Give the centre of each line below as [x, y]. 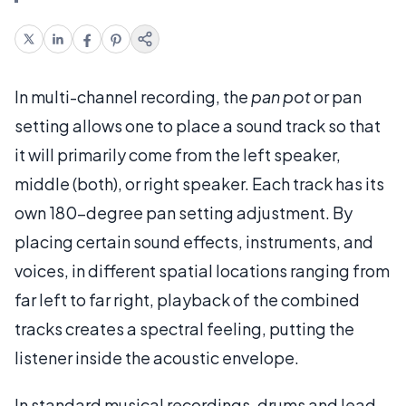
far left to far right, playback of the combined [187, 299]
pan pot [281, 96]
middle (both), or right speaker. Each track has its [199, 183]
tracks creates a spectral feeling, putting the [184, 328]
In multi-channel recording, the [133, 96]
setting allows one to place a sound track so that [198, 125]
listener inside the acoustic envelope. [157, 357]
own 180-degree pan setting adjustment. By [184, 212]
